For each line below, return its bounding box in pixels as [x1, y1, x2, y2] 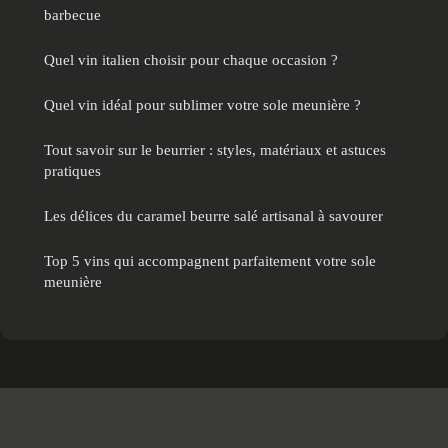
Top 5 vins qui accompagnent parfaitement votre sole [44, 251, 376, 269]
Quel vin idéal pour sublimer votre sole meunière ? [44, 95, 361, 113]
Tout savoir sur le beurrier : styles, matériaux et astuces [44, 140, 386, 158]
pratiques [44, 161, 101, 179]
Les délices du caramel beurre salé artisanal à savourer [44, 206, 383, 224]
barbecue [44, 5, 101, 23]
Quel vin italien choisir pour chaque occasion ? [44, 50, 338, 68]
